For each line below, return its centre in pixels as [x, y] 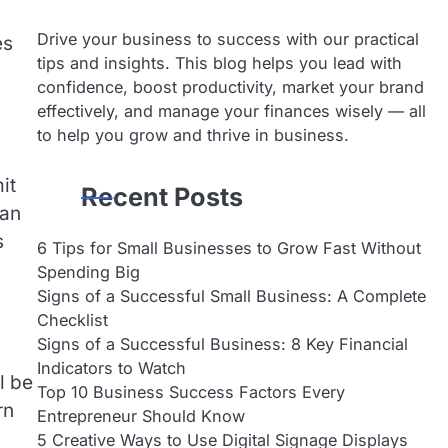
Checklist [72, 320]
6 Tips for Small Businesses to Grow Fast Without [228, 248]
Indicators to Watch [111, 368]
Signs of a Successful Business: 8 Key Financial [222, 344]
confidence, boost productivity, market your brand [230, 87]
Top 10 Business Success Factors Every [190, 392]
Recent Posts [161, 197]
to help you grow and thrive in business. [192, 135]
